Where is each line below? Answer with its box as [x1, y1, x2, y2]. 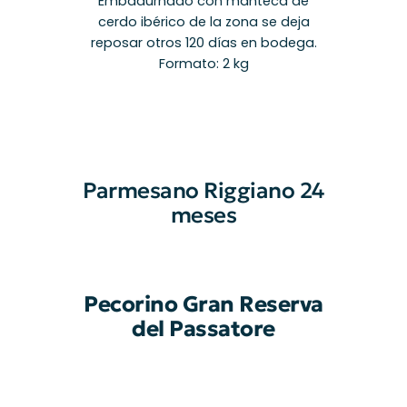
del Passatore [132, 315, 275, 343]
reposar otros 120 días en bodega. [90, 33, 317, 52]
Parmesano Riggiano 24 [83, 177, 324, 205]
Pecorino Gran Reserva [84, 291, 323, 319]
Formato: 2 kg [158, 54, 249, 73]
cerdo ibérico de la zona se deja [97, 12, 310, 31]
